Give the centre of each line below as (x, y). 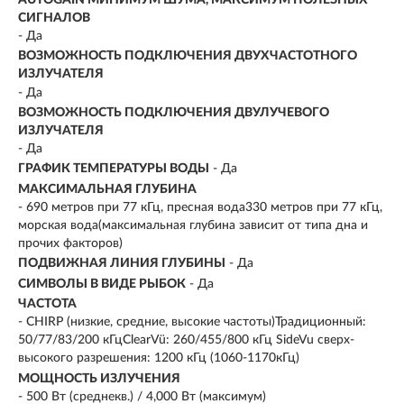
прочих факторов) (70, 243)
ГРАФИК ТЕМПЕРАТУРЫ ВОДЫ (114, 169)
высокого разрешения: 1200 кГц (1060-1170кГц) (159, 358)
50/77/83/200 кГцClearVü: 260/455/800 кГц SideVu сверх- (186, 340)
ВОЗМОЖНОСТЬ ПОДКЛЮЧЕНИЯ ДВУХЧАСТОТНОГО (188, 56)
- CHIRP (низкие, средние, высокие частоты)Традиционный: (192, 322)
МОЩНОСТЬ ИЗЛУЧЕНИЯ (99, 378)
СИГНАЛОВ (54, 18)
